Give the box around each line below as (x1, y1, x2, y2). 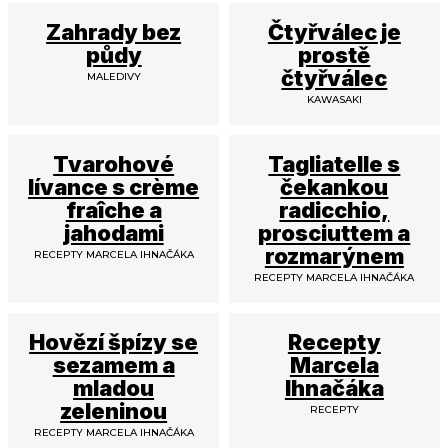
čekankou (280, 174, 389, 201)
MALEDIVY (86, 70, 141, 84)
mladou (73, 374, 155, 401)
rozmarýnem (264, 243, 404, 270)
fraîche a (65, 197, 162, 224)
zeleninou (60, 397, 168, 424)
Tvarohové (53, 151, 175, 178)
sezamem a (52, 351, 175, 378)
